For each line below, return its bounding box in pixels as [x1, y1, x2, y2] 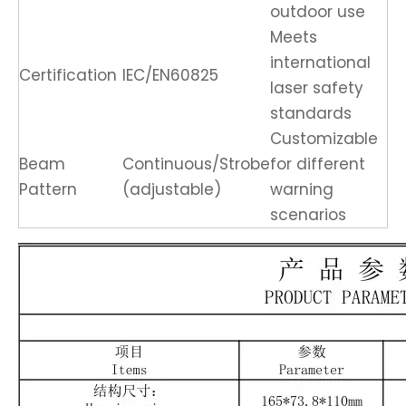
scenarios [270, 203, 346, 226]
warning [270, 178, 333, 200]
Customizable [270, 127, 378, 150]
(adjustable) [122, 178, 221, 200]
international [270, 51, 371, 73]
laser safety [270, 76, 363, 99]
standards [270, 101, 352, 124]
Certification [19, 63, 117, 86]
